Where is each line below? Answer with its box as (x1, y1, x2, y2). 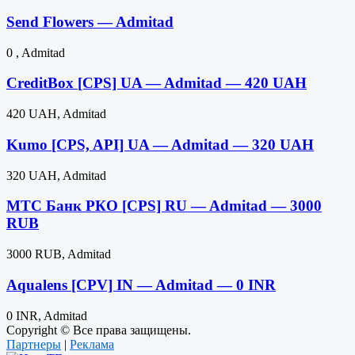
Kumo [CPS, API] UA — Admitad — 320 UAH (6, 136, 314, 153)
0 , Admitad (6, 45, 65, 59)
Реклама (70, 337, 114, 351)
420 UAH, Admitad (6, 107, 106, 121)
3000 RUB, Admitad (6, 247, 111, 261)
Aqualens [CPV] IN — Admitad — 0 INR (6, 276, 276, 293)
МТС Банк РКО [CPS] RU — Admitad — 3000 (6, 197, 322, 215)
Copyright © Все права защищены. (6, 323, 191, 337)
